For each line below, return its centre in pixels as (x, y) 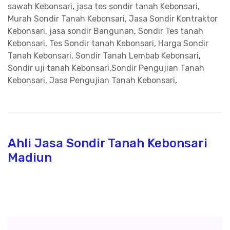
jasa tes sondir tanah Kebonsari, (138, 7)
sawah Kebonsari (40, 7)
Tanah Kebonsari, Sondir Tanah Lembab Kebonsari (103, 56)
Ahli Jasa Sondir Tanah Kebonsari (108, 143)
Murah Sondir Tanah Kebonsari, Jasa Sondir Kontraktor (113, 19)
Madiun (30, 158)
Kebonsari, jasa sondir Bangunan (71, 31)
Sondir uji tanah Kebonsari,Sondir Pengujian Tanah (106, 68)
